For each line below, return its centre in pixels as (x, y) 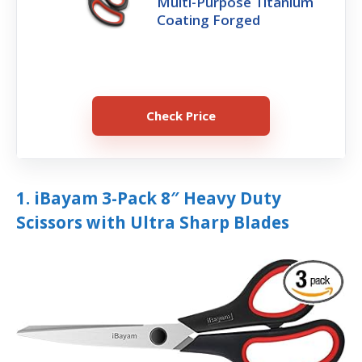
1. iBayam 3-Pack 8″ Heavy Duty (149, 198)
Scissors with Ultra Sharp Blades (153, 223)
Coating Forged (209, 20)
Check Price (181, 116)
